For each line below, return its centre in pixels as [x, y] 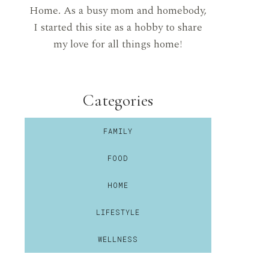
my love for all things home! [118, 44]
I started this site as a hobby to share [118, 27]
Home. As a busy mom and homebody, [118, 11]
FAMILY [118, 131]
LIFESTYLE [118, 212]
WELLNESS [118, 239]
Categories [118, 100]
